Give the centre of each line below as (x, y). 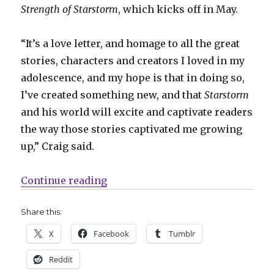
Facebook (112, 233)
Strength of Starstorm (70, 9)
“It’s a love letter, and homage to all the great (131, 43)
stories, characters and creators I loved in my (133, 60)
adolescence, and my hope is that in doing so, (133, 77)
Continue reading (64, 180)
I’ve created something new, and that (113, 94)
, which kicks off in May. (178, 9)
